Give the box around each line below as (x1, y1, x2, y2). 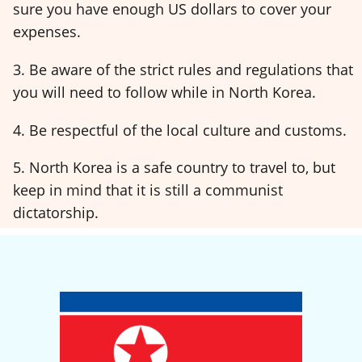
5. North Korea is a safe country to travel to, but (13, 158, 335, 178)
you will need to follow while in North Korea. (13, 82, 316, 102)
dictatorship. (13, 203, 99, 223)
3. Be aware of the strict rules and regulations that (13, 59, 353, 79)
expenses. (13, 22, 81, 42)
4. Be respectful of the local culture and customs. (13, 120, 347, 140)
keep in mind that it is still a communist (13, 180, 283, 200)
